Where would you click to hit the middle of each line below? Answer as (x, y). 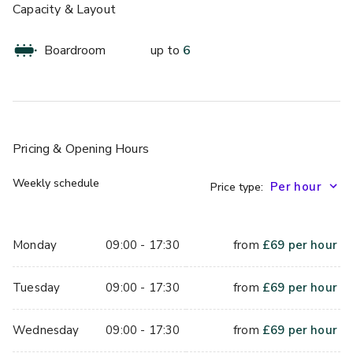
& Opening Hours (99, 149)
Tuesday (37, 287)
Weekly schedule (56, 183)
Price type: (237, 187)
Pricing (32, 149)
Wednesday (46, 330)
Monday (35, 245)
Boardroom (75, 50)
